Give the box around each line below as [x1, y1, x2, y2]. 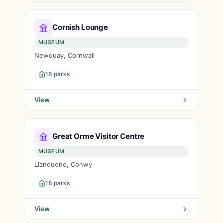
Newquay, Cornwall [34, 51, 95, 59]
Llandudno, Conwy [34, 160, 92, 168]
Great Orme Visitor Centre [52, 131, 145, 141]
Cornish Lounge [52, 22, 108, 32]
